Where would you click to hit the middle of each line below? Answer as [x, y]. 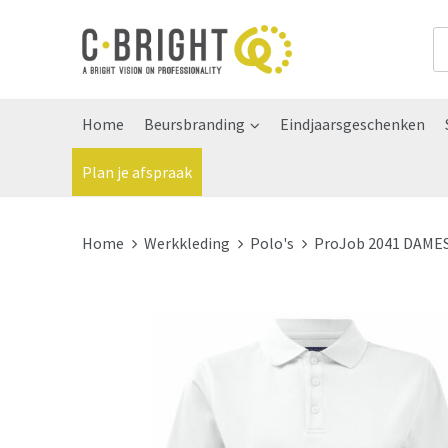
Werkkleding [186, 242]
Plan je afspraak [136, 172]
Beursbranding [194, 124]
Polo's [271, 242]
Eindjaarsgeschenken [352, 124]
